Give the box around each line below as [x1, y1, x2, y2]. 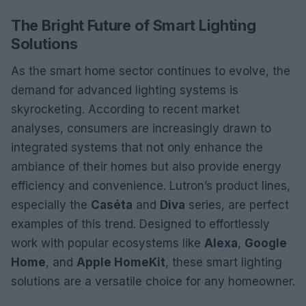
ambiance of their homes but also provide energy [11, 159, 281, 173]
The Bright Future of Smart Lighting [11, 16, 256, 34]
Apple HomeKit [76, 255, 165, 269]
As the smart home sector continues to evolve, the [11, 64, 290, 78]
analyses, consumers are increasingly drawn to [11, 121, 271, 135]
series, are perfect [185, 197, 289, 212]
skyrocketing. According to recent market [11, 102, 240, 116]
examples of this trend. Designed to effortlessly [11, 217, 270, 231]
